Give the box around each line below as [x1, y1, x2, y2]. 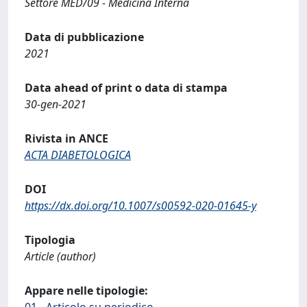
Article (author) [25, 248, 96, 264]
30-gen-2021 [25, 96, 86, 112]
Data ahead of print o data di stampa [25, 79, 228, 95]
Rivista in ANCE [25, 130, 108, 146]
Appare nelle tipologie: [25, 282, 148, 298]
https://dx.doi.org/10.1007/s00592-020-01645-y [25, 197, 256, 213]
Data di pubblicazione [25, 29, 144, 45]
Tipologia [25, 232, 75, 247]
